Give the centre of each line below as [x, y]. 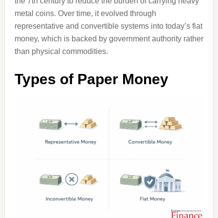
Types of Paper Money [91, 79]
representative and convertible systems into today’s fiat [108, 26]
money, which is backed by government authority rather [109, 39]
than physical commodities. [61, 51]
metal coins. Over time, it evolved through [85, 13]
